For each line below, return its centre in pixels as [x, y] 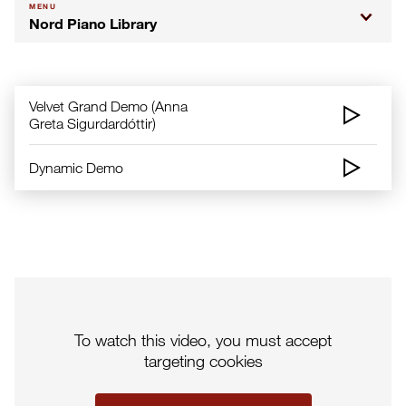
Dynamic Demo [76, 167]
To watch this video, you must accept [203, 339]
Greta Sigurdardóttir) [92, 123]
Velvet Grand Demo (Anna [108, 106]
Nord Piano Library [93, 23]
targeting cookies [203, 360]
